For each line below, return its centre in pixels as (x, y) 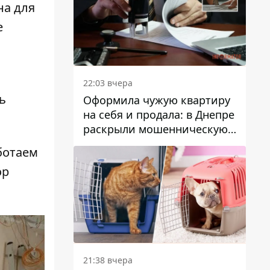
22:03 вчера (108, 83)
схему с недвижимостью (149, 144)
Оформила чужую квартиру (157, 100)
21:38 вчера (108, 260)
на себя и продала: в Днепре (159, 115)
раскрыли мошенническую (155, 129)
